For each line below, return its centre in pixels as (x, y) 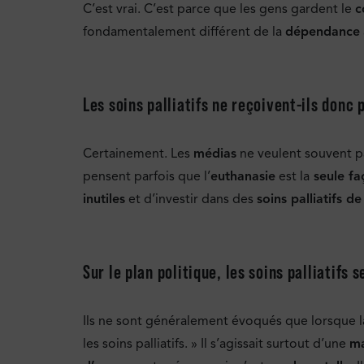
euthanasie (243, 176)
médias (215, 153)
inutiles (104, 199)
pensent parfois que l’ (147, 176)
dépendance (323, 31)
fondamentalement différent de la (184, 31)
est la (292, 176)
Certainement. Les (138, 153)
